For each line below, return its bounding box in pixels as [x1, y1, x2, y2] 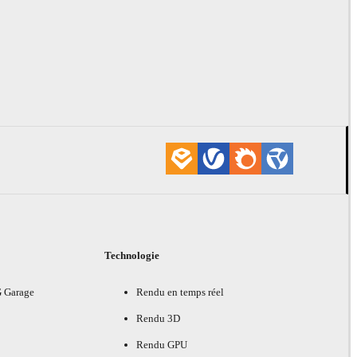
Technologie [104, 249, 160, 262]
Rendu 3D [136, 312, 181, 325]
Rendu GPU [136, 339, 188, 351]
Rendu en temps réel [136, 286, 225, 299]
